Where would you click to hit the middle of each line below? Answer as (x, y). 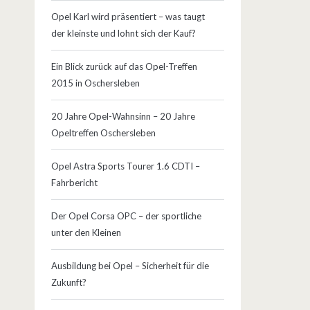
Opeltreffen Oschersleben (103, 133)
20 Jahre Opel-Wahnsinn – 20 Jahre (123, 117)
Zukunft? (69, 283)
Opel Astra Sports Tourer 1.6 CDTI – (125, 166)
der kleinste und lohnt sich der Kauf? (123, 34)
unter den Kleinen (86, 233)
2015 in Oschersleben (95, 83)
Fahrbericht (74, 183)
